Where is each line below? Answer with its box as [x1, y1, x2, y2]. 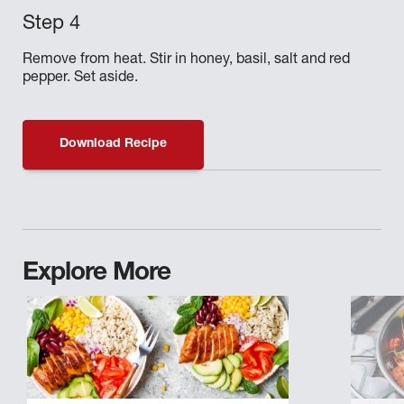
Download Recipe [60, 138, 167, 151]
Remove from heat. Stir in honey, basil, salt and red [23, 53, 350, 68]
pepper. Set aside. [23, 71, 138, 86]
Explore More [23, 262, 170, 287]
